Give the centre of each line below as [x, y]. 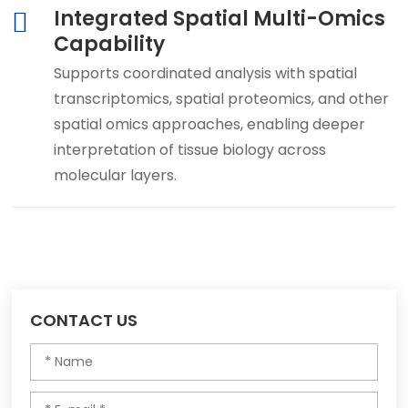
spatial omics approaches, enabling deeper [209, 125]
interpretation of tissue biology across [189, 150]
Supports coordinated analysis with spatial [205, 74]
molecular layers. [115, 176]
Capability [109, 45]
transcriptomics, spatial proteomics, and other [221, 99]
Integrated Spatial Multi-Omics [219, 19]
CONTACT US [84, 321]
